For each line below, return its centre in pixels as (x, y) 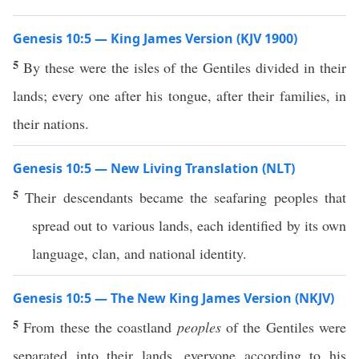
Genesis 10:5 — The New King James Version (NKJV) (173, 298)
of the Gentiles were (284, 327)
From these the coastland (100, 327)
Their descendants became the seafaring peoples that (186, 197)
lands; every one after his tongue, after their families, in (179, 95)
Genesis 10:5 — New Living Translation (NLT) (154, 168)
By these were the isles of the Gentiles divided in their (185, 67)
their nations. (51, 123)
